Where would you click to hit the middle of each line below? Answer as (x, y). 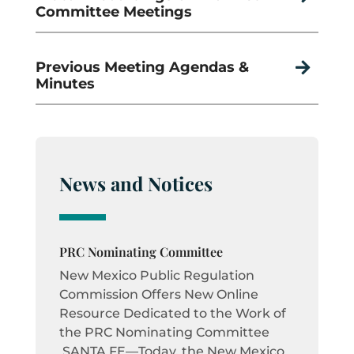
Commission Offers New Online (158, 295)
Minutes (65, 84)
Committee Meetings (113, 12)
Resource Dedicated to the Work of (172, 314)
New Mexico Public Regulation (156, 276)
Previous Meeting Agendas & (142, 68)
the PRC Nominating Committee (164, 333)
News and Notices (136, 183)
